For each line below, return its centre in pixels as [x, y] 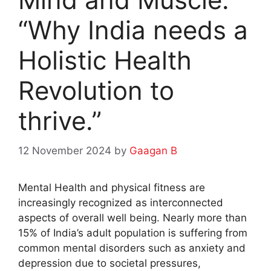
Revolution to [96, 91]
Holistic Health [105, 60]
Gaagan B [153, 150]
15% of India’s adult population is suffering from [133, 233]
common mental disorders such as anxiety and [132, 248]
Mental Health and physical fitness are [112, 187]
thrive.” [60, 121]
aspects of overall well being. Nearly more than [132, 217]
